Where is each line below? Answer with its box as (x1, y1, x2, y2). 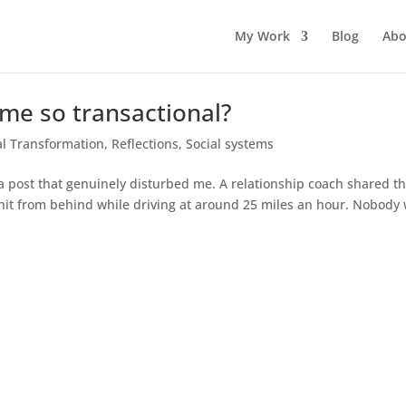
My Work (234, 27, 290, 44)
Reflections (111, 135, 179, 152)
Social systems (186, 135, 275, 152)
